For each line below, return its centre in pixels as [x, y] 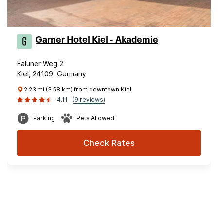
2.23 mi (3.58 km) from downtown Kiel [78, 89]
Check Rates [109, 143]
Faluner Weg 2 [40, 64]
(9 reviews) [89, 100]
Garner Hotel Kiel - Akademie [97, 40]
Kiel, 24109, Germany [52, 74]
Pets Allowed [95, 118]
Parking [44, 118]
